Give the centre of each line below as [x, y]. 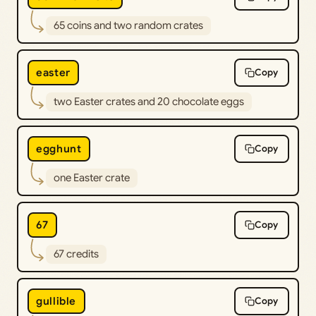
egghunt [59, 148]
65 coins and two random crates [128, 25]
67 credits [76, 254]
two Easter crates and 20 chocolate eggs [148, 101]
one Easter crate [91, 177]
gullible [56, 301]
